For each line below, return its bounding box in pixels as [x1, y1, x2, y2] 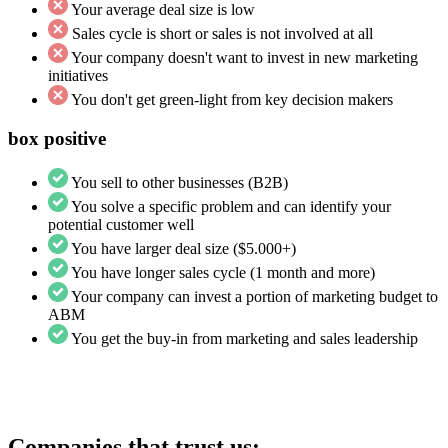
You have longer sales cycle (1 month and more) [71, 264, 375, 282]
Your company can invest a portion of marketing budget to [71, 288, 438, 306]
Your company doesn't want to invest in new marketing [71, 49, 418, 67]
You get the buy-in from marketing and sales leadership [71, 330, 418, 348]
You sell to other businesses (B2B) [71, 174, 288, 192]
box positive [8, 127, 106, 149]
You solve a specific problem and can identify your [71, 198, 391, 216]
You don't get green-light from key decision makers [71, 91, 393, 109]
